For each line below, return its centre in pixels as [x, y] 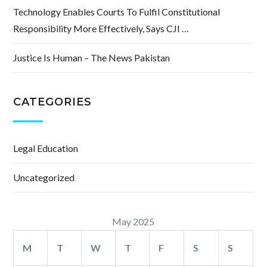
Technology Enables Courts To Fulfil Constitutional [117, 12]
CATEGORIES [52, 102]
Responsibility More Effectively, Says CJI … [101, 29]
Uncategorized [44, 178]
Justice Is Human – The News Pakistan [92, 58]
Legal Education [46, 148]
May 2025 [133, 222]
